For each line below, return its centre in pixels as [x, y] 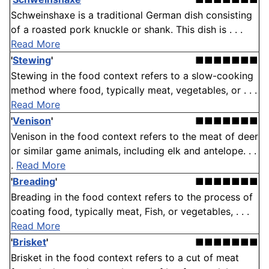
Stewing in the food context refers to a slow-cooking [132, 76]
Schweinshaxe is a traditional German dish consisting [131, 15]
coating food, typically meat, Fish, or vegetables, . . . [130, 212]
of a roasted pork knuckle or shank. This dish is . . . [127, 30]
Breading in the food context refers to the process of [132, 197]
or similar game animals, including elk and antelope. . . [134, 151]
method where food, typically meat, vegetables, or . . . [134, 90]
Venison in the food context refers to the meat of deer [134, 137]
